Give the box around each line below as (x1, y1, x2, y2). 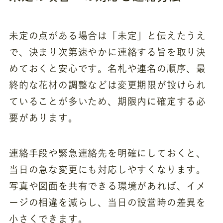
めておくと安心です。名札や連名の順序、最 (8, 63, 207, 73)
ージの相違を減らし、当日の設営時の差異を (8, 197, 207, 207)
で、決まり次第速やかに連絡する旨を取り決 (8, 47, 207, 57)
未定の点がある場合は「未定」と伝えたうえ (8, 30, 207, 40)
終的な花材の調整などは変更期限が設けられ (8, 80, 207, 90)
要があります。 (8, 112, 78, 122)
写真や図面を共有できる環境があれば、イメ (8, 181, 207, 191)
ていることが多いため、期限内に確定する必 (8, 96, 207, 106)
